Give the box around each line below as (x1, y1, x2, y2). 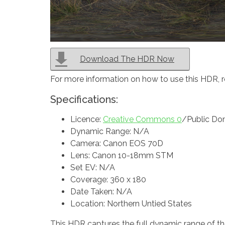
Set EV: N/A (70, 163, 115, 172)
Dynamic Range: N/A (70, 127, 149, 136)
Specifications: (50, 93, 118, 105)
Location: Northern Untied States (70, 199, 192, 208)
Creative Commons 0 (103, 115, 182, 124)
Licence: (70, 115, 103, 124)
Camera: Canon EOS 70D (70, 139, 163, 148)
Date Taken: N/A (70, 187, 132, 196)
